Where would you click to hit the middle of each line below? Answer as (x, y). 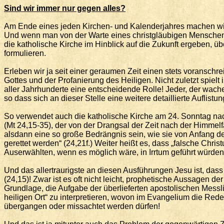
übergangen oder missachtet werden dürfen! (82, 206)
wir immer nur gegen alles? (73, 8)
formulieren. (25, 53)
